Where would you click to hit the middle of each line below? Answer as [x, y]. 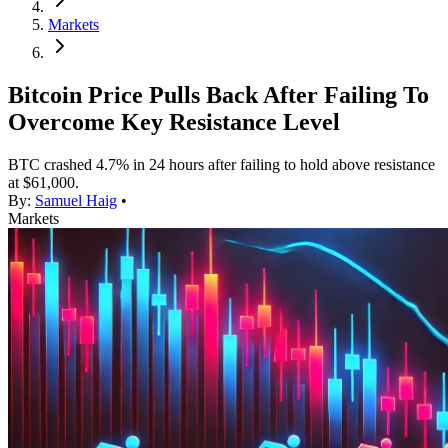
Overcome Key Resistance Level [174, 122]
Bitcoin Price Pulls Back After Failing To [218, 95]
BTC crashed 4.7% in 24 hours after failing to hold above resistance [221, 165]
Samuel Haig [76, 201]
